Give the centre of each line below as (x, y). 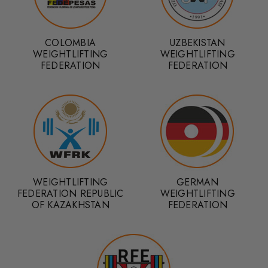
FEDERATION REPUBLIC (70, 194)
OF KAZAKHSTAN (70, 205)
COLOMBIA (71, 43)
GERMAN (198, 182)
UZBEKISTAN (198, 43)
